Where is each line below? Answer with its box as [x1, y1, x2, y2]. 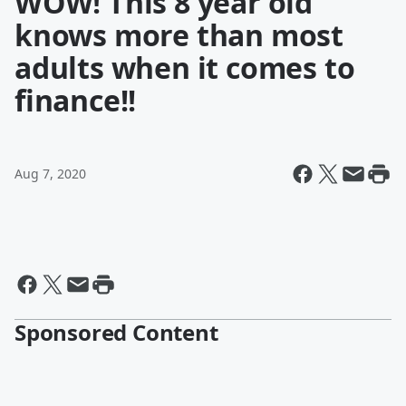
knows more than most [14, 15, 343, 54]
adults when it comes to [14, 48, 355, 87]
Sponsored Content [14, 317, 218, 347]
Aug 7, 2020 [14, 165, 86, 182]
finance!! [14, 81, 137, 120]
